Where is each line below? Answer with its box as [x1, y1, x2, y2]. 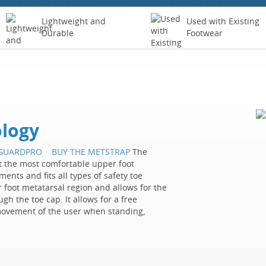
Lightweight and [41, 15, 106, 27]
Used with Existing [186, 15, 259, 27]
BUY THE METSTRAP [51, 146, 130, 157]
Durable [41, 27, 74, 39]
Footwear [186, 27, 223, 39]
